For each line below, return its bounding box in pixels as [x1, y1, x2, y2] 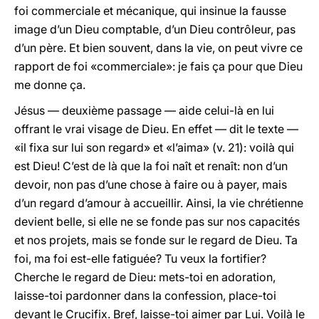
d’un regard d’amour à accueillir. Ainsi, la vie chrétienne [14, 196, 303, 210]
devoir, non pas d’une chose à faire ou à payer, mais [14, 177, 287, 192]
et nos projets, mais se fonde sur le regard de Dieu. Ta [14, 233, 298, 247]
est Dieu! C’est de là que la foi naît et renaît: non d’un [14, 159, 288, 173]
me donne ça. [14, 78, 85, 92]
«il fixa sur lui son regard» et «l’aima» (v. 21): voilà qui [14, 140, 294, 155]
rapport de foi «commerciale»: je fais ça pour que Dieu [14, 59, 303, 73]
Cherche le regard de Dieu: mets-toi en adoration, [14, 270, 276, 284]
